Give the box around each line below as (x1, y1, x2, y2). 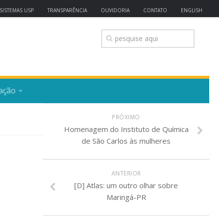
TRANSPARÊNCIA (47, 7, 87, 14)
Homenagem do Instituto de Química (64, 124, 189, 134)
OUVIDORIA (101, 7, 130, 14)
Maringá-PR (106, 192, 146, 202)
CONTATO (143, 7, 167, 14)
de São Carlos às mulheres (82, 136, 171, 146)
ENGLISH (181, 7, 202, 14)
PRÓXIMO (112, 113, 140, 121)
